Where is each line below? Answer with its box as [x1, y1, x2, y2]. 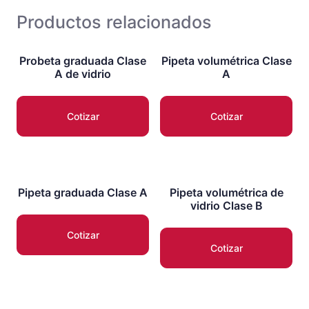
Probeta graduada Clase [19, 53, 146, 68]
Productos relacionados [17, 11, 212, 32]
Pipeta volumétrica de [169, 185, 283, 199]
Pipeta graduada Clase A [18, 185, 148, 199]
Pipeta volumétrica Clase [161, 53, 292, 68]
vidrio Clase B [190, 198, 263, 212]
